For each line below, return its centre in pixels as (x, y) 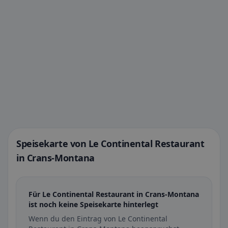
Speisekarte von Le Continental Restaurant (110, 144)
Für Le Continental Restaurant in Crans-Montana (114, 194)
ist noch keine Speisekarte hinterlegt (93, 204)
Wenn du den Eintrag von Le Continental (98, 219)
